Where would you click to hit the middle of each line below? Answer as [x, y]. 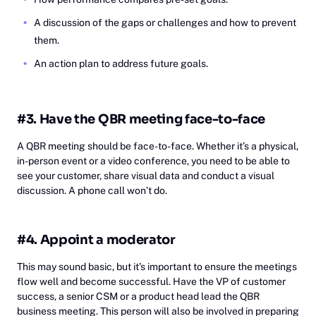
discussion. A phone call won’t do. [92, 190]
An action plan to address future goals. [121, 63]
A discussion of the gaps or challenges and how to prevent [165, 22]
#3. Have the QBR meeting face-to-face [141, 119]
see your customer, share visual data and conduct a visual [146, 175]
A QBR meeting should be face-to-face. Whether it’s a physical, [158, 146]
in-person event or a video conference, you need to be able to [153, 160]
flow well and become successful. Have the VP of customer [151, 281]
